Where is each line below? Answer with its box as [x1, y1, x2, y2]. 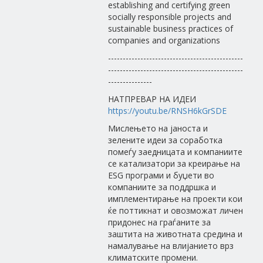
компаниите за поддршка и [108, 181, 217, 193]
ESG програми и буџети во [108, 170, 215, 181]
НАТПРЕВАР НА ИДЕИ [108, 93, 197, 104]
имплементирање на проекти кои [108, 193, 243, 204]
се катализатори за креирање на [108, 158, 241, 169]
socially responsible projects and [108, 11, 232, 22]
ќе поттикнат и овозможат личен [108, 205, 244, 216]
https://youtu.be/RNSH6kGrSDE [108, 105, 227, 116]
